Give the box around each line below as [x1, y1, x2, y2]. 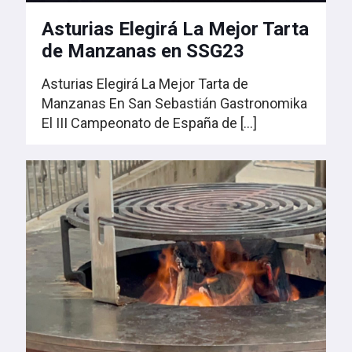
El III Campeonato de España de [42, 114, 237, 131]
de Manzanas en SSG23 [42, 39, 244, 62]
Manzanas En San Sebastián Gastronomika [42, 94, 310, 112]
